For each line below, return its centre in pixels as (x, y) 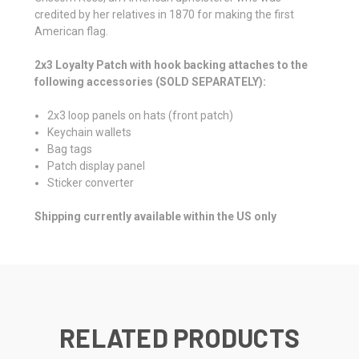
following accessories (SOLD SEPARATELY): (150, 81)
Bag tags (70, 149)
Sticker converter (91, 182)
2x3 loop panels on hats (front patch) (141, 115)
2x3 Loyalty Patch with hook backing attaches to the (171, 65)
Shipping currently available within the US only (155, 216)
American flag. (71, 31)
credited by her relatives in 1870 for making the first (164, 14)
